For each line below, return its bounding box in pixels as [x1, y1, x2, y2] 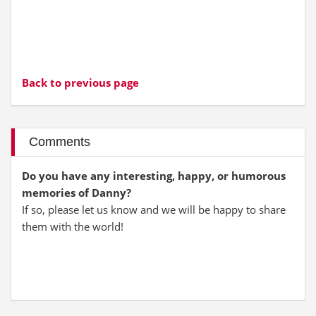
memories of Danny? [22, 186, 131, 200]
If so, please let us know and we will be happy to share [22, 202, 286, 217]
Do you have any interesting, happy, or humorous [22, 169, 286, 183]
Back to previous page [22, 75, 139, 90]
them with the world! [22, 219, 123, 233]
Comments [29, 135, 90, 149]
